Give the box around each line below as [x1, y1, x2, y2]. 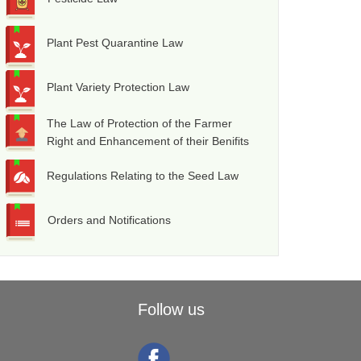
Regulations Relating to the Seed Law [47, 169, 239, 183]
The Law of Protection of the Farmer [47, 117, 233, 131]
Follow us [138, 301, 205, 319]
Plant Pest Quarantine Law [47, 36, 184, 50]
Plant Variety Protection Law [47, 81, 190, 94]
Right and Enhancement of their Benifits [47, 135, 250, 148]
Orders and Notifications [48, 214, 172, 227]
